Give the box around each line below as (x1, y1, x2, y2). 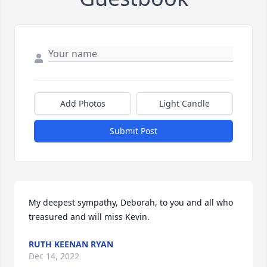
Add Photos (60, 98, 105, 110)
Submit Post (110, 125, 157, 137)
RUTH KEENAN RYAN (29, 238, 113, 250)
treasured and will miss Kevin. (29, 211, 150, 223)
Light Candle (159, 98, 210, 110)
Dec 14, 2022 (29, 250, 79, 262)
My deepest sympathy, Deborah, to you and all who (29, 197, 233, 209)
